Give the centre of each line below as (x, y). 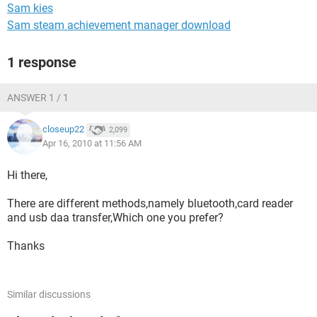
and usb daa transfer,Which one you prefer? (115, 218)
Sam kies (30, 8)
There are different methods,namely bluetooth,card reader (150, 203)
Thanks (26, 246)
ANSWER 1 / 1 (38, 98)
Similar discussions (49, 294)
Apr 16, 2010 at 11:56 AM (92, 143)
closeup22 (63, 129)
